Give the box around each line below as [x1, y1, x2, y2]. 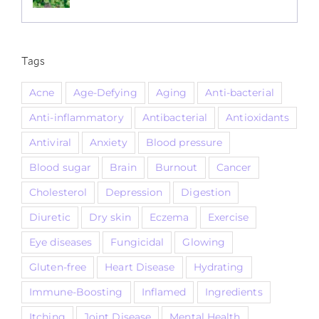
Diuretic [29, 211, 70, 223]
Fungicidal [110, 236, 164, 248]
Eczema [149, 211, 189, 223]
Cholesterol [29, 186, 88, 198]
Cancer [216, 161, 252, 173]
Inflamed [141, 286, 187, 298]
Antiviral [29, 136, 71, 148]
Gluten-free [29, 261, 87, 273]
